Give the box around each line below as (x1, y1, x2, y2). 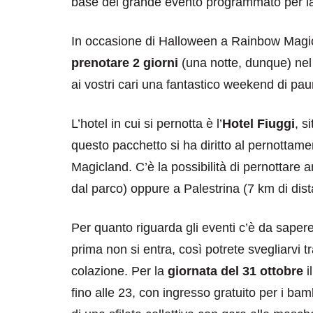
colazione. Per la (71, 263, 168, 278)
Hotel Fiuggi (222, 116, 295, 131)
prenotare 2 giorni (71, 55, 178, 70)
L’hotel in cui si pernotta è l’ (71, 116, 222, 131)
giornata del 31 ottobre (168, 263, 303, 278)
